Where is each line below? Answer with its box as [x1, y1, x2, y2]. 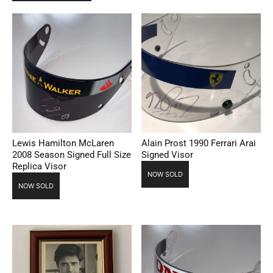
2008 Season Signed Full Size [12, 149, 131, 161]
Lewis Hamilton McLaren [12, 138, 114, 149]
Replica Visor [12, 161, 66, 172]
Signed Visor [141, 149, 194, 161]
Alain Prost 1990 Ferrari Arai [141, 138, 257, 149]
